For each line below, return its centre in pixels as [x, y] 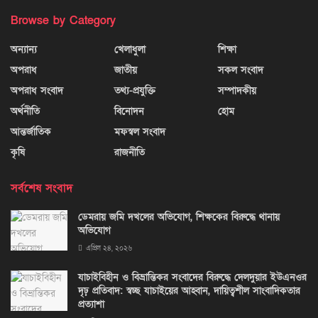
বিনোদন [129, 111]
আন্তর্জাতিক [31, 131]
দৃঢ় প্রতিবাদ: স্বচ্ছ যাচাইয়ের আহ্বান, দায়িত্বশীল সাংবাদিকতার [189, 290]
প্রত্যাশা [91, 304]
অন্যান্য [24, 49]
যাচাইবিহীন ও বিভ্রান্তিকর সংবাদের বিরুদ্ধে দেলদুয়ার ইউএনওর [192, 277]
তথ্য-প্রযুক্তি [135, 90]
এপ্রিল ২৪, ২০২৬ [108, 248]
